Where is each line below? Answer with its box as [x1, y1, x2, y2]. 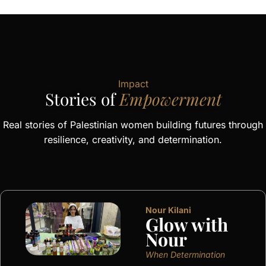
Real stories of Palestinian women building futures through [3, 118, 263, 131]
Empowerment [115, 87, 221, 110]
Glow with [145, 213, 228, 237]
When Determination [145, 249, 225, 260]
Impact [118, 77, 148, 90]
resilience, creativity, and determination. [44, 133, 222, 145]
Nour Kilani [145, 205, 191, 216]
